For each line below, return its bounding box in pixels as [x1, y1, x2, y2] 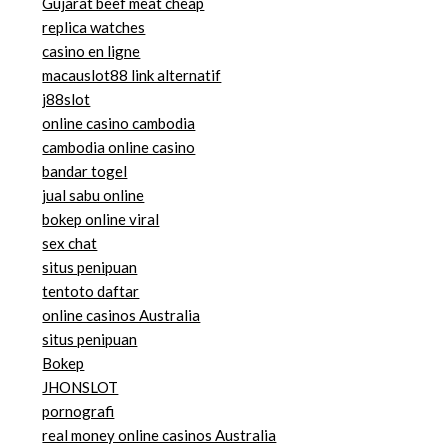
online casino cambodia [42, 114, 196, 133]
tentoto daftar [42, 282, 140, 301]
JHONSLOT [42, 378, 119, 397]
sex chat [42, 234, 98, 253]
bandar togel [42, 162, 128, 181]
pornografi [42, 402, 115, 421]
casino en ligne [42, 42, 141, 61]
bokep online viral [42, 210, 160, 229]
